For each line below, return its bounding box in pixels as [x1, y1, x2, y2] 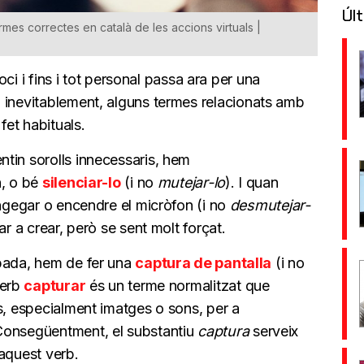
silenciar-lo [41, 173, 121, 191]
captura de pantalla [135, 253, 272, 271]
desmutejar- [229, 196, 310, 214]
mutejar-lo [157, 173, 226, 191]
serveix [249, 322, 299, 340]
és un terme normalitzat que [85, 276, 270, 294]
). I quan [225, 173, 279, 191]
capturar [24, 276, 86, 294]
